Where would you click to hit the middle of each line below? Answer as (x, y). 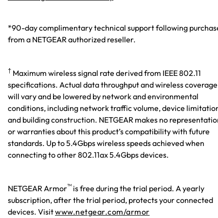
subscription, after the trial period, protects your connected (110, 200)
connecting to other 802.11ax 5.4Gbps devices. (88, 154)
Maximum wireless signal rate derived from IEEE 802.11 (106, 73)
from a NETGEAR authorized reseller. (72, 39)
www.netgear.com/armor (102, 212)
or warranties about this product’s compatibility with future (109, 131)
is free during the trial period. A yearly (138, 189)
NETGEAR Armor (37, 189)
